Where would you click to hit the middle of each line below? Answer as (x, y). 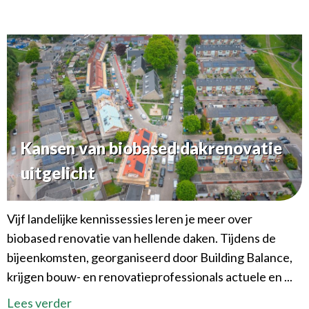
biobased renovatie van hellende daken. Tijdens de (141, 238)
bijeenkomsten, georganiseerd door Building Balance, (150, 257)
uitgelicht (58, 172)
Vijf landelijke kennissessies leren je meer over (130, 218)
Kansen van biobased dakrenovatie (151, 148)
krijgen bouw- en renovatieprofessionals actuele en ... (150, 276)
